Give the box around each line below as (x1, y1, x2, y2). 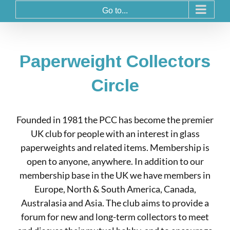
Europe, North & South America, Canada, (34, 183, 196, 195)
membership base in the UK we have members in (20, 169, 210, 181)
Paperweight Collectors (20, 51, 210, 71)
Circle (91, 75, 139, 95)
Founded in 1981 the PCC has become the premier (16, 113, 214, 125)
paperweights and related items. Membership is (21, 141, 209, 153)
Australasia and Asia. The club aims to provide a (21, 197, 209, 208)
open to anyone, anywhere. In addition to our (26, 155, 204, 167)
